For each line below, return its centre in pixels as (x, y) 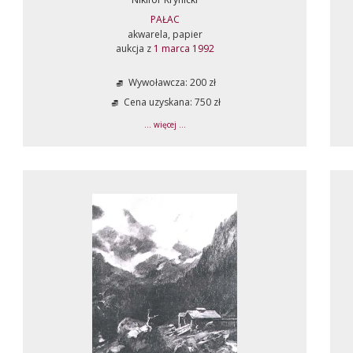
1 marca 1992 (184, 48)
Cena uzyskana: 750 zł (171, 102)
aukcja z (134, 48)
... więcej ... (165, 124)
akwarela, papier (165, 34)
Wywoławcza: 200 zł (171, 83)
